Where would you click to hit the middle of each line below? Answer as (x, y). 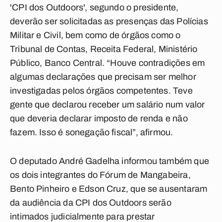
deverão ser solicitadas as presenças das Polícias (109, 21)
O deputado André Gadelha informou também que (110, 161)
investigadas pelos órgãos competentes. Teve (101, 91)
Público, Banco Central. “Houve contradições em (108, 63)
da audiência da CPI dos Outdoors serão (91, 203)
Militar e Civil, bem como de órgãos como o (95, 35)
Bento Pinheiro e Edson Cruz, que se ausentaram (109, 189)
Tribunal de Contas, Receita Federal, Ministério (104, 49)
